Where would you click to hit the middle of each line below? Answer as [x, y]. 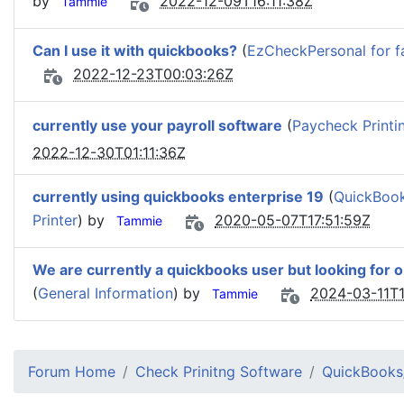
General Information [106, 294]
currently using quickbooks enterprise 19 [178, 197]
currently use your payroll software [157, 126]
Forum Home [72, 372]
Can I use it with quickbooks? [135, 50]
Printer [55, 220]
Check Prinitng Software [219, 372]
